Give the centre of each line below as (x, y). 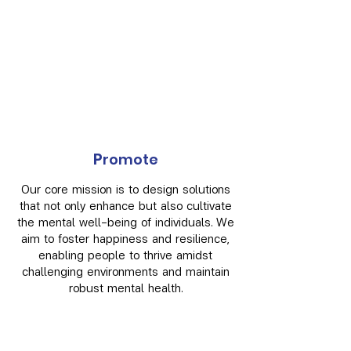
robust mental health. (125, 287)
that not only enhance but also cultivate (125, 205)
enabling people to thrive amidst (125, 254)
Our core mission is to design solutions (125, 188)
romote (130, 159)
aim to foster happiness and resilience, (125, 238)
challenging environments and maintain (125, 271)
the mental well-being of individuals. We (125, 221)
